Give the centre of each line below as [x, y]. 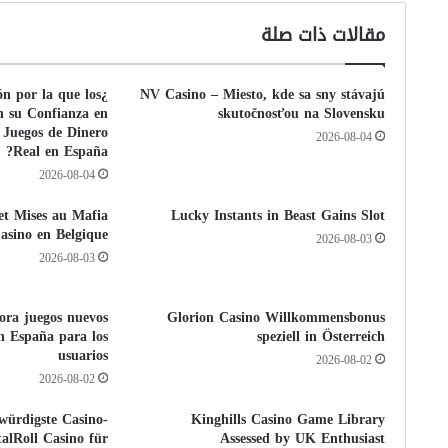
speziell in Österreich [321, 336]
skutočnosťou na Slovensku [302, 113]
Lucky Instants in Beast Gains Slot [278, 215]
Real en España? [61, 151]
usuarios [83, 355]
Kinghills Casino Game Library [288, 419]
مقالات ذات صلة [323, 35]
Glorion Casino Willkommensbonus [276, 317]
